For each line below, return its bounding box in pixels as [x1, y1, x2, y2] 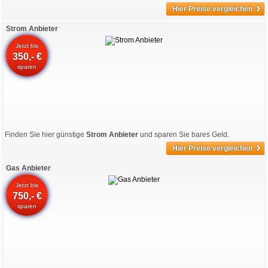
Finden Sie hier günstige [5, 130, 86, 139]
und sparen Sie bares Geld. [138, 130, 229, 139]
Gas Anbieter [6, 164, 51, 172]
